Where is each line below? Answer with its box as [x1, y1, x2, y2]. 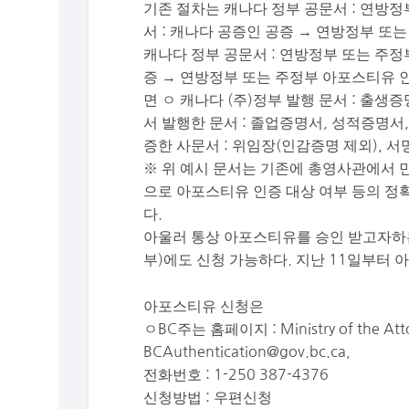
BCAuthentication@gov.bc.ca [143, 343, 347, 359]
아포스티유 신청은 [143, 298, 265, 313]
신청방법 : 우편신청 [143, 389, 273, 404]
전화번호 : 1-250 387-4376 [143, 366, 330, 382]
